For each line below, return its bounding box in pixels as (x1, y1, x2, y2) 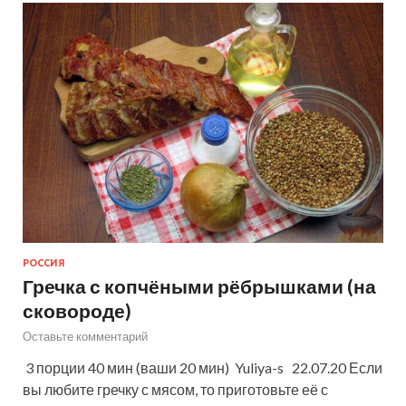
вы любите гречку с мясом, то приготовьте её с (23, 380, 328, 398)
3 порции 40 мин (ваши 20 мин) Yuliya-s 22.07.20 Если (23, 358, 382, 376)
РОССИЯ (23, 256, 65, 268)
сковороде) (23, 298, 131, 322)
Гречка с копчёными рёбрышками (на (23, 274, 376, 297)
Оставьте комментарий (23, 328, 148, 343)
